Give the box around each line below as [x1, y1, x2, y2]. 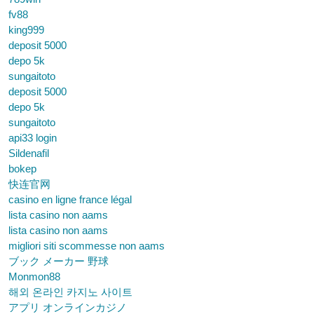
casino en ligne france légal [8, 193, 132, 205]
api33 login [8, 132, 57, 144]
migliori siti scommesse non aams [8, 240, 165, 252]
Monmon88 [8, 271, 60, 282]
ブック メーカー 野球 [8, 255, 109, 267]
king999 [8, 24, 44, 36]
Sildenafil [8, 147, 49, 159]
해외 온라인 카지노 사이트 [8, 286, 132, 298]
